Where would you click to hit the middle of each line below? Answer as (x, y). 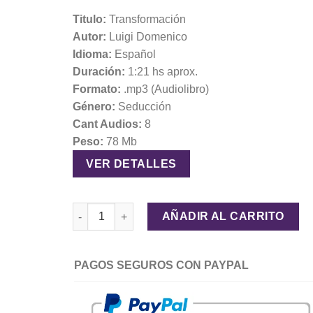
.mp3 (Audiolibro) (165, 89)
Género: (94, 106)
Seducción (143, 106)
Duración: (99, 71)
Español (133, 54)
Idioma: (92, 54)
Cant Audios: (107, 124)
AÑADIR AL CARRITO (223, 217)
